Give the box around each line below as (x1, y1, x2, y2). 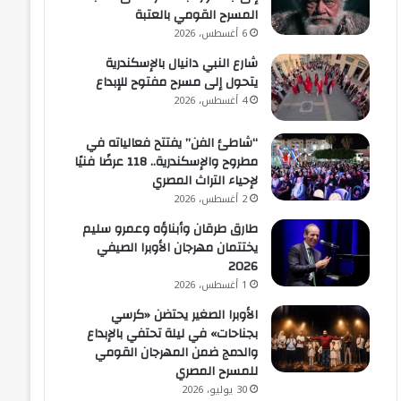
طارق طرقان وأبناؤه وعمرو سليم (82, 218, 259, 242)
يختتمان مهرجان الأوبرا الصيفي (97, 236, 259, 260)
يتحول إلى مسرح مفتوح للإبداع (96, 71, 259, 95)
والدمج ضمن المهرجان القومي (95, 341, 259, 365)
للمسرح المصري (175, 360, 259, 384)
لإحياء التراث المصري (152, 169, 259, 193)
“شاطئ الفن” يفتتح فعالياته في (86, 132, 259, 156)
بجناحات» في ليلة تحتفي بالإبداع (87, 322, 259, 346)
